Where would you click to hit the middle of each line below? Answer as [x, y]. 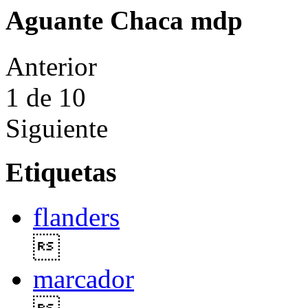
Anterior [51, 66]
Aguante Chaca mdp [124, 21]
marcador [84, 279]
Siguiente [57, 128]
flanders [76, 217]
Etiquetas [61, 173]
